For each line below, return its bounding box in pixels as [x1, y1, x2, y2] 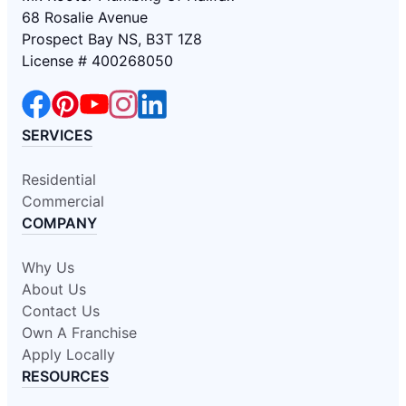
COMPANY [22, 213, 97, 232]
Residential [22, 169, 96, 188]
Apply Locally [22, 344, 115, 363]
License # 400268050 [22, 51, 173, 70]
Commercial [22, 191, 104, 210]
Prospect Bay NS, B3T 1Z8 [22, 29, 202, 48]
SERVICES [22, 125, 92, 144]
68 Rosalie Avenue [22, 7, 148, 26]
